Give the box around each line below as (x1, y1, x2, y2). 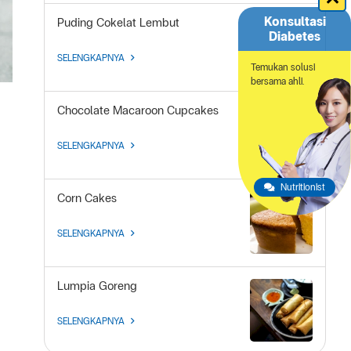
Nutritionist (280, 181, 325, 193)
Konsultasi (263, 13, 326, 29)
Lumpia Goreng (57, 279, 137, 293)
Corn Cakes (57, 191, 117, 205)
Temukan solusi (251, 61, 315, 73)
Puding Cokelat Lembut (57, 16, 179, 30)
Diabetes (269, 28, 320, 44)
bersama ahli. (251, 75, 304, 87)
